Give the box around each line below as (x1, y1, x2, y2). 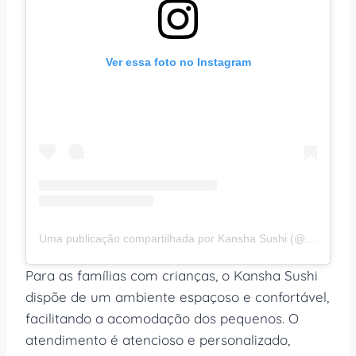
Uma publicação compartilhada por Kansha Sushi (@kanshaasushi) (305, 231, 316, 245)
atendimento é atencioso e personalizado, (25, 331, 290, 348)
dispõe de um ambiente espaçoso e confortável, (25, 288, 329, 305)
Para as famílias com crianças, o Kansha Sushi (25, 266, 318, 284)
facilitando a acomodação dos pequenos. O (25, 309, 299, 327)
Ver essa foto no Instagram (105, 55, 251, 68)
